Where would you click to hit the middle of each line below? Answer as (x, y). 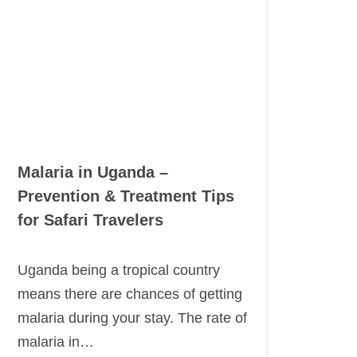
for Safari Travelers (90, 220)
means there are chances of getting (130, 294)
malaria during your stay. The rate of (132, 318)
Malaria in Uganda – (93, 172)
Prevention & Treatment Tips (126, 196)
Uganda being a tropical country (119, 270)
